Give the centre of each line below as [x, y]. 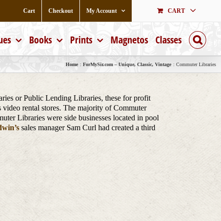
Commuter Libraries [196, 64]
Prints [81, 40]
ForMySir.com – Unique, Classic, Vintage [127, 64]
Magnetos [129, 40]
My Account [102, 11]
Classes [168, 40]
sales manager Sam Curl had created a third [88, 128]
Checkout [61, 11]
